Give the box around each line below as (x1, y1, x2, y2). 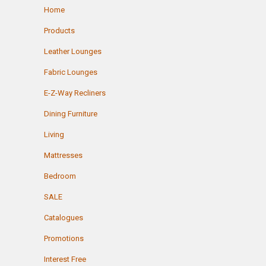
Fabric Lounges (44, 67, 97, 77)
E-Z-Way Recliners (44, 88, 106, 97)
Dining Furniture (44, 109, 97, 118)
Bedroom (44, 171, 76, 180)
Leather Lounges (44, 46, 102, 56)
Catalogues (44, 213, 83, 222)
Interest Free (44, 254, 86, 264)
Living (44, 129, 64, 139)
